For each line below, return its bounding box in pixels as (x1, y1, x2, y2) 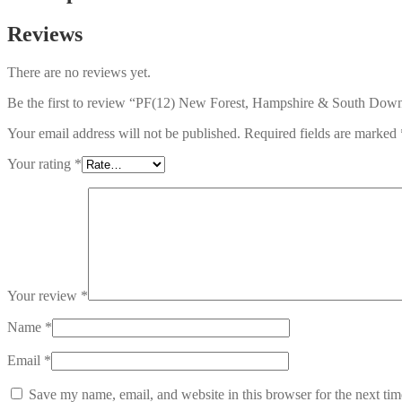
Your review (7, 287, 81, 303)
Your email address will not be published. (7, 125, 240, 141)
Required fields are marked (244, 125, 400, 141)
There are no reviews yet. (7, 64, 151, 80)
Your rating (7, 155, 74, 171)
